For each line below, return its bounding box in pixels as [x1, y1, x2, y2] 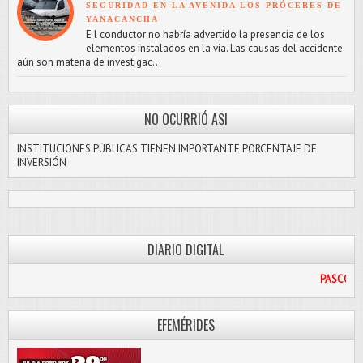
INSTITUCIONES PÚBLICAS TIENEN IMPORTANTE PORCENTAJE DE [17, 141, 317, 156]
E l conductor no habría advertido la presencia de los [86, 27, 325, 41]
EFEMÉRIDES [156, 314, 215, 335]
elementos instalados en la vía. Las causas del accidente [86, 41, 343, 55]
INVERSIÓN [17, 155, 66, 169]
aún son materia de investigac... [17, 54, 161, 69]
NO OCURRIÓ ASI [143, 109, 228, 129]
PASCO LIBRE [258, 271, 317, 286]
